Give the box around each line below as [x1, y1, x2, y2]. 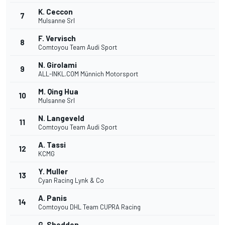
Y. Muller [38, 167, 68, 176]
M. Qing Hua [38, 87, 78, 96]
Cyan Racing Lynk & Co [38, 176, 104, 185]
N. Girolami [38, 60, 77, 70]
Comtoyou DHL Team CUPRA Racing [38, 203, 141, 211]
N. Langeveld [38, 114, 84, 123]
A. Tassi [38, 140, 66, 150]
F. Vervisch [38, 34, 76, 43]
